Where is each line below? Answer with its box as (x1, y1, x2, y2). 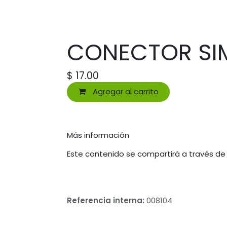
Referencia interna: (67, 195, 146, 206)
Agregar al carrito (90, 86, 159, 97)
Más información (67, 129, 129, 140)
